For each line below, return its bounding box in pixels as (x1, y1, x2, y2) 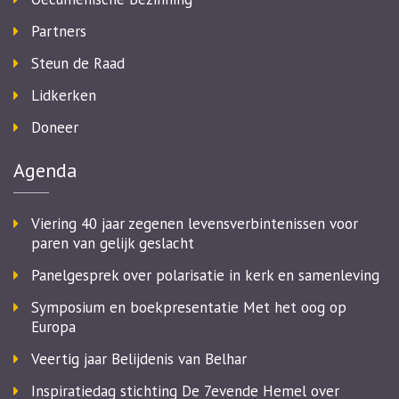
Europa (31, 317, 76, 338)
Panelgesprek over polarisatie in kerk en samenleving (31, 265, 379, 286)
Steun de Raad (31, 53, 125, 74)
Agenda (13, 158, 77, 183)
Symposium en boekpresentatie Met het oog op (31, 297, 346, 318)
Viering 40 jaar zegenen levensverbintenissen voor (31, 214, 358, 234)
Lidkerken (31, 85, 96, 106)
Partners (31, 21, 86, 42)
